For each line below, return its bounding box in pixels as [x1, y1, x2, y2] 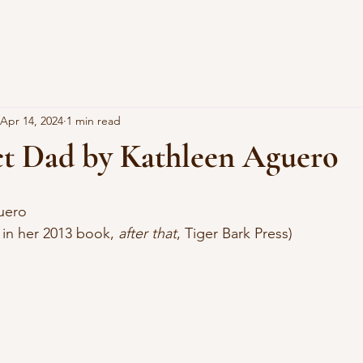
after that [118, 224, 177, 242]
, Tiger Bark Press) [177, 224, 293, 242]
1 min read [66, 113, 121, 128]
